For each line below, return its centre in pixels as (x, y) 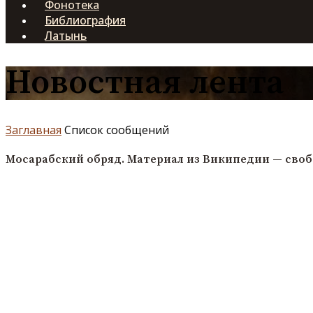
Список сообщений (117, 130)
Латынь (66, 36)
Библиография (85, 21)
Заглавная (34, 130)
